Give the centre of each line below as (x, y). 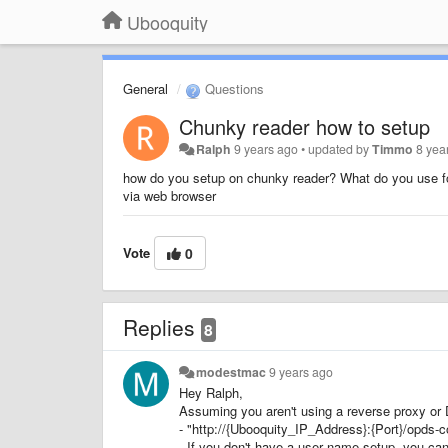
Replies (162, 326)
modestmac (231, 371)
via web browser (169, 195)
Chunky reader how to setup (304, 126)
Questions (232, 88)
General (145, 88)
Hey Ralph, (213, 392)
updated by (340, 148)
